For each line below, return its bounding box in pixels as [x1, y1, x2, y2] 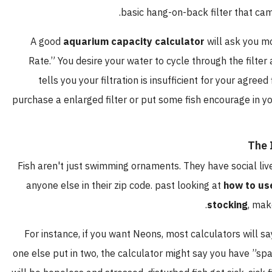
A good [47, 34, 80, 49]
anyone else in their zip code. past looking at [43, 178, 240, 193]
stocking [224, 197, 265, 212]
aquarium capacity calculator [80, 34, 222, 49]
